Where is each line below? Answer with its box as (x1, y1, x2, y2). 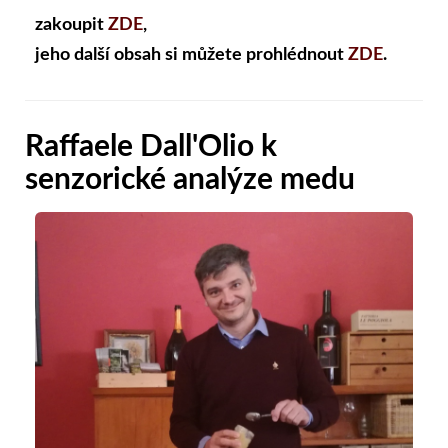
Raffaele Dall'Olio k (25, 132, 277, 163)
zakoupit (35, 16, 108, 35)
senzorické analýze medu (25, 165, 355, 196)
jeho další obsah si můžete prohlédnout (35, 46, 348, 65)
